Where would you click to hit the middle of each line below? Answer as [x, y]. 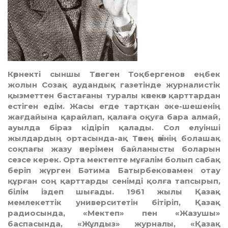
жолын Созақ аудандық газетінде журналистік [114, 85]
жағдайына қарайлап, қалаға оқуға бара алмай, [114, 117]
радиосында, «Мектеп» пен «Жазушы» [114, 213]
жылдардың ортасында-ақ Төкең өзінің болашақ [114, 138]
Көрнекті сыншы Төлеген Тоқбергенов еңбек [114, 74]
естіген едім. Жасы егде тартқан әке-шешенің [114, 106]
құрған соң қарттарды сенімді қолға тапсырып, [114, 181]
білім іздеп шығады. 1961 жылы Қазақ [114, 192]
